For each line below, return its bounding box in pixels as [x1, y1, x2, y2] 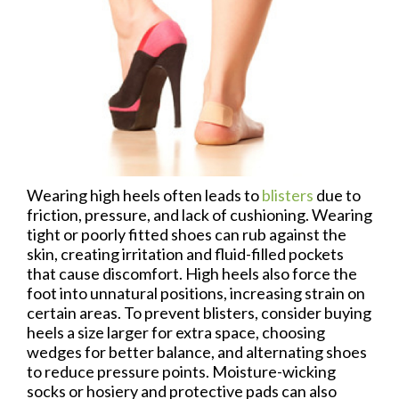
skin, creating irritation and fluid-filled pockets [27, 243, 344, 264]
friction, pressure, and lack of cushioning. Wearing [27, 204, 372, 224]
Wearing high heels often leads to [27, 184, 262, 205]
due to [313, 184, 361, 205]
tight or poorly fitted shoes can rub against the [27, 224, 346, 244]
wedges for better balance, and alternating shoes [27, 341, 367, 362]
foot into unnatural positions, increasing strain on [27, 282, 365, 303]
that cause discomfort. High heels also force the [27, 263, 357, 283]
